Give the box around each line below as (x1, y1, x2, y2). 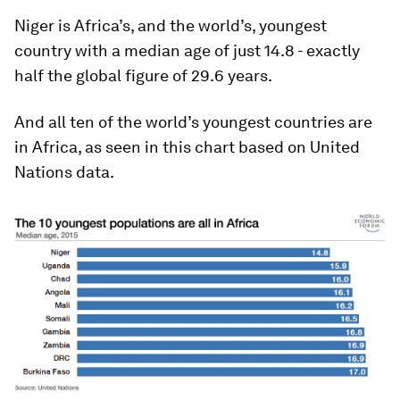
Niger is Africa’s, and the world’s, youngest (14, 16, 327, 35)
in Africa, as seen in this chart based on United (14, 137, 360, 156)
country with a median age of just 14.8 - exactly (14, 41, 360, 60)
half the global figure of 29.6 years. (14, 66, 272, 85)
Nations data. (14, 162, 114, 181)
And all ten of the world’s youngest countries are (14, 112, 372, 131)
